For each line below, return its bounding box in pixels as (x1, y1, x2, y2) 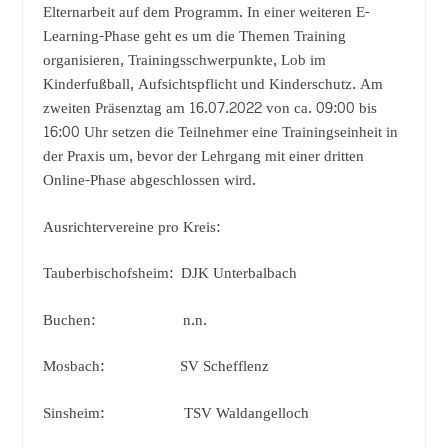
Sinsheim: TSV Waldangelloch (42, 399, 309, 427)
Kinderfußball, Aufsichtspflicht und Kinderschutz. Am (42, 71, 383, 99)
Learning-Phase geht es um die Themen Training (42, 23, 346, 51)
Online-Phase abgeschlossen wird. (42, 167, 256, 195)
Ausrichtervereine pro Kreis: (42, 213, 224, 241)
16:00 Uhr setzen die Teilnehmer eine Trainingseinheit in (42, 119, 398, 147)
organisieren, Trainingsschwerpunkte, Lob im (42, 47, 326, 75)
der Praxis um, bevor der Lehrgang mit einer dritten (42, 143, 364, 171)
